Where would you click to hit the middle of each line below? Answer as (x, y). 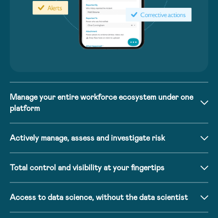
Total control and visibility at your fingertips (87, 168)
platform (25, 109)
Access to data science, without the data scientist (99, 198)
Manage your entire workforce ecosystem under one (101, 97)
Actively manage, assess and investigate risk (87, 138)
